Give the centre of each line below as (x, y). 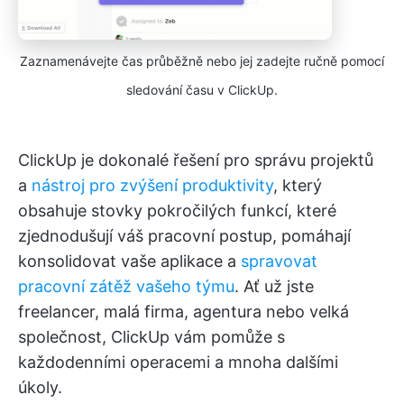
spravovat (279, 261)
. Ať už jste (274, 286)
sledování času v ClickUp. (202, 89)
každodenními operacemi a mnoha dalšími (178, 362)
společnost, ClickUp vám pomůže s (151, 336)
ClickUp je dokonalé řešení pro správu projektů (196, 160)
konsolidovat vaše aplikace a (129, 261)
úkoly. (40, 387)
